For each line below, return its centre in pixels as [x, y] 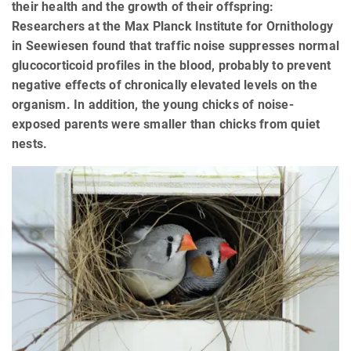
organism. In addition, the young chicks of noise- [153, 105]
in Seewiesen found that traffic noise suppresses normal [176, 46]
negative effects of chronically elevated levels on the [165, 85]
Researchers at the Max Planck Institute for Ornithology [173, 27]
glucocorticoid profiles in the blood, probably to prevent [172, 66]
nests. [30, 144]
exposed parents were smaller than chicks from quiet [166, 125]
